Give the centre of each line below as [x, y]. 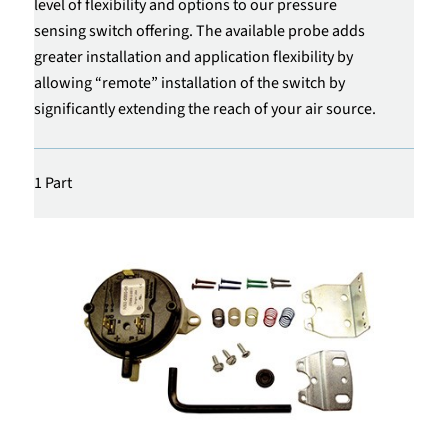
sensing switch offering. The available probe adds [199, 30]
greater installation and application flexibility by [193, 56]
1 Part [52, 182]
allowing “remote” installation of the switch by [189, 82]
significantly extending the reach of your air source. [204, 108]
